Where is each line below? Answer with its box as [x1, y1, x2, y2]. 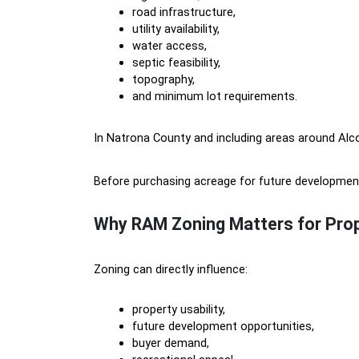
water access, [132, 38, 207, 53]
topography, [132, 72, 195, 87]
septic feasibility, [132, 55, 220, 70]
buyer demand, [132, 336, 209, 350]
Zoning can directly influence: [94, 262, 248, 276]
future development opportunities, [132, 319, 314, 333]
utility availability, [132, 22, 220, 36]
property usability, [132, 302, 225, 317]
